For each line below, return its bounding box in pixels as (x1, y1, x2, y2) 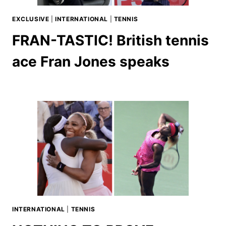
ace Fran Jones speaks (12, 52, 169, 70)
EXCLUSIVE (12, 15, 49, 23)
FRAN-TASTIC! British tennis (12, 31, 209, 49)
